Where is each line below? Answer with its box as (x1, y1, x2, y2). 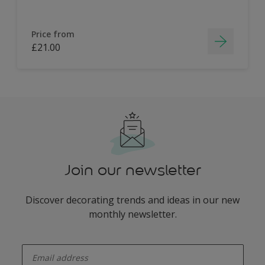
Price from (31, 28, 75, 40)
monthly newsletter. (88, 208, 177, 221)
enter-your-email (21, 236, 67, 245)
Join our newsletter (64, 161, 201, 179)
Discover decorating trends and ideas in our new (25, 193, 240, 206)
